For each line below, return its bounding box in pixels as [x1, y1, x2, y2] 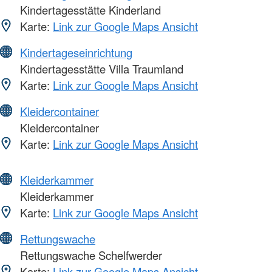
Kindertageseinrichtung [20, 44, 132, 61]
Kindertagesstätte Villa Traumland [17, 61, 183, 77]
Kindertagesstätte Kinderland [17, 2, 161, 18]
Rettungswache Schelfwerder [17, 247, 162, 263]
